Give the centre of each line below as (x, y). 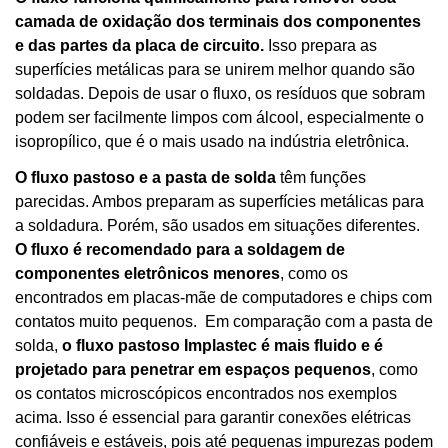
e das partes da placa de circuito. (139, 46)
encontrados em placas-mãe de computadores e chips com (223, 298)
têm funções (321, 178)
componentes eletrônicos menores (147, 274)
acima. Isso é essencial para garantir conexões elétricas (213, 418)
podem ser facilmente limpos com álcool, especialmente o (219, 118)
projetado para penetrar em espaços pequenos (193, 370)
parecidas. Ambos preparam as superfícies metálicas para (219, 202)
